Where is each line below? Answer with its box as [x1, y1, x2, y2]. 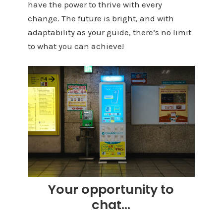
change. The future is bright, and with [27, 13, 174, 24]
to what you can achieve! [27, 41, 124, 52]
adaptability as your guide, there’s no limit [27, 27, 191, 38]
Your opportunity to [48, 180, 174, 199]
